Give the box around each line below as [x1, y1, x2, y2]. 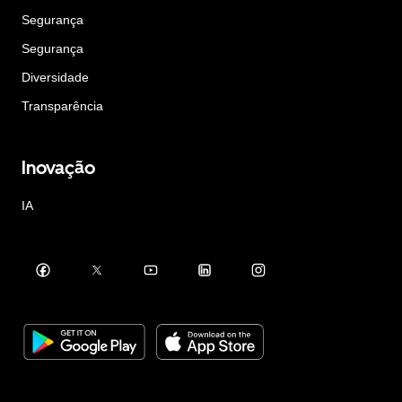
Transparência [22, 99, 103, 114]
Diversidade [22, 70, 89, 85]
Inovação [22, 157, 95, 179]
